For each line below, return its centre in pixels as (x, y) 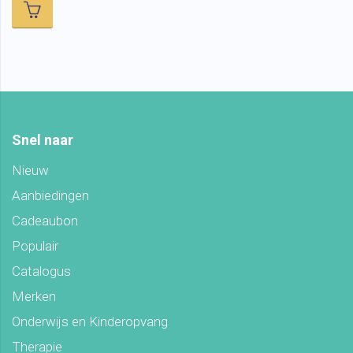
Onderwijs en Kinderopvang (90, 322)
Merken (34, 297)
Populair (35, 246)
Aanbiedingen (50, 196)
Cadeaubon (45, 221)
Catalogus (41, 271)
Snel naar (43, 140)
